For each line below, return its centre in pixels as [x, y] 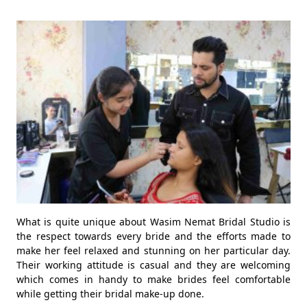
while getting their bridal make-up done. [110, 293]
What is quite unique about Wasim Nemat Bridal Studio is [153, 221]
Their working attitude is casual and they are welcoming [153, 265]
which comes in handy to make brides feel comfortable [153, 279]
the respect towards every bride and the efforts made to [153, 236]
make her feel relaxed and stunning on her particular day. [153, 250]
